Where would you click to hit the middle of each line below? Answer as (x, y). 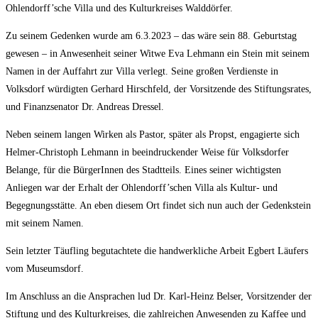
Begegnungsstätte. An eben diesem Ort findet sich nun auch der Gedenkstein (158, 205)
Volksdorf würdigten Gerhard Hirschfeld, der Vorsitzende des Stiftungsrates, (159, 89)
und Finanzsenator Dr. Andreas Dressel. (85, 107)
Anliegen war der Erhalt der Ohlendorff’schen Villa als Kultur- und (142, 188)
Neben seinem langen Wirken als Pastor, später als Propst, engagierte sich (153, 135)
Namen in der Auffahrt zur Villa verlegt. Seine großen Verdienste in (142, 71)
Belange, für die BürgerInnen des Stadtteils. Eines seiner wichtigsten (143, 170)
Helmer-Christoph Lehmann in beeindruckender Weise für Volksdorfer (147, 152)
